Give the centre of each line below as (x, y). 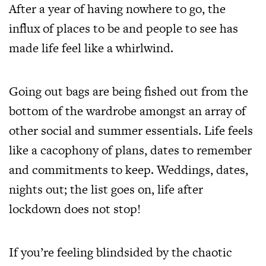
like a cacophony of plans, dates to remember (130, 150)
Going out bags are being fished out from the (129, 91)
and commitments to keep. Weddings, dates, (129, 170)
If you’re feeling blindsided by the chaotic (121, 252)
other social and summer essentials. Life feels (131, 130)
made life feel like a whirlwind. (91, 48)
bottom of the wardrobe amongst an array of (127, 111)
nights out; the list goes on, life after (106, 189)
